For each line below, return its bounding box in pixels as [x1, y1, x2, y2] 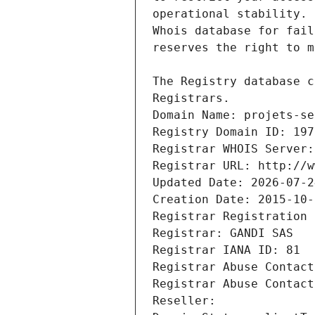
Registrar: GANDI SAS [153, 226, 293, 240]
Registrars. [153, 91, 230, 105]
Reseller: [153, 294, 223, 308]
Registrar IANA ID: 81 [153, 243, 300, 257]
